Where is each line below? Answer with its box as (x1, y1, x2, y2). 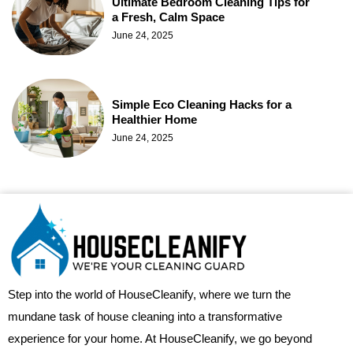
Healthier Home (112, 112, 197, 126)
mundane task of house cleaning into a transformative (8, 310, 282, 324)
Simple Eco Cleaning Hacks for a (112, 97, 292, 111)
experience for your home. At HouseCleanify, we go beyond (8, 332, 312, 346)
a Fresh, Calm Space (112, 9, 225, 24)
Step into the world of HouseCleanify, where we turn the (8, 288, 291, 302)
